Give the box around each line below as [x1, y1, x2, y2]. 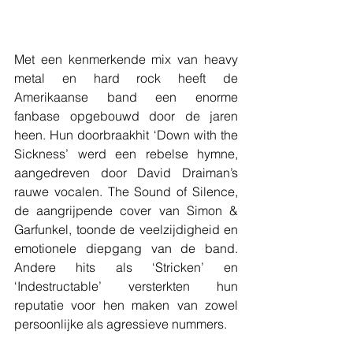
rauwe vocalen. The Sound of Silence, [14, 183, 238, 199]
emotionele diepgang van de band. [14, 240, 238, 256]
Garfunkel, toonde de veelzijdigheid [14, 221, 224, 237]
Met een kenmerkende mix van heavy [14, 50, 238, 67]
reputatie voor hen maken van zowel [14, 296, 238, 313]
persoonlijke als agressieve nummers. [14, 315, 227, 332]
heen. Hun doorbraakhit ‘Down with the [14, 126, 238, 143]
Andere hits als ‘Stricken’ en [14, 258, 238, 275]
